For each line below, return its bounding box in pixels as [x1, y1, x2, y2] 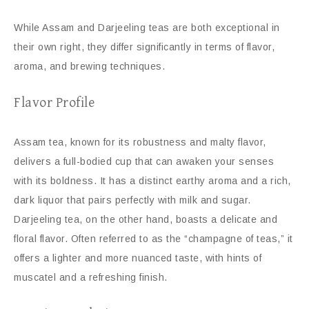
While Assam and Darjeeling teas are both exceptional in [14, 22, 280, 33]
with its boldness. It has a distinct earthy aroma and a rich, [14, 175, 291, 186]
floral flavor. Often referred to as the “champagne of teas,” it [14, 233, 293, 244]
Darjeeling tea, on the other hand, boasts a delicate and [14, 214, 277, 225]
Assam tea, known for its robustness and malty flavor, [14, 137, 266, 148]
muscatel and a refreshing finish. [14, 272, 168, 283]
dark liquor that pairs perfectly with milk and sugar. [14, 195, 251, 206]
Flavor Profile [14, 95, 94, 111]
